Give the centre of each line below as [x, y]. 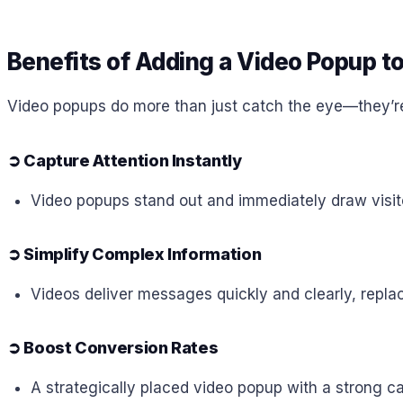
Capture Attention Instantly [133, 161]
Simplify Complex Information [143, 255]
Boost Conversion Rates [121, 348]
